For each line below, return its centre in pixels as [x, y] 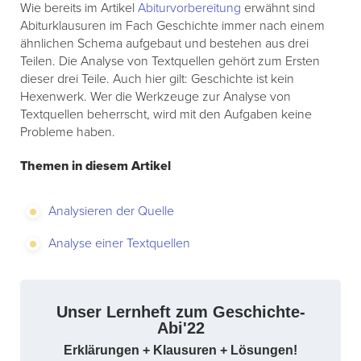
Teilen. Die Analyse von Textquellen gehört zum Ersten [170, 62]
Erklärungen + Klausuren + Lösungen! [180, 351]
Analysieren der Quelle [111, 212]
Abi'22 [180, 328]
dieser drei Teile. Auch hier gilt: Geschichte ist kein [157, 79]
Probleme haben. [68, 133]
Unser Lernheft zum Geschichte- [180, 312]
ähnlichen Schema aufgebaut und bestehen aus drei [164, 44]
